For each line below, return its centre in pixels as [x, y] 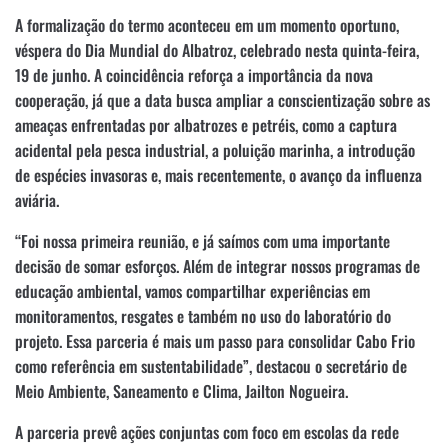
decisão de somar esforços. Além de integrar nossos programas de [217, 265]
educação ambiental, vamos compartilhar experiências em [192, 290]
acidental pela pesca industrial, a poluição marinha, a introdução [215, 149]
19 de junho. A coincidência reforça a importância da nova [194, 74]
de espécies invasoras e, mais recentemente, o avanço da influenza [218, 174]
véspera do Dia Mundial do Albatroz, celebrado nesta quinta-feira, [217, 49]
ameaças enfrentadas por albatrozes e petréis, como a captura [206, 124]
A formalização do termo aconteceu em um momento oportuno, [207, 24]
